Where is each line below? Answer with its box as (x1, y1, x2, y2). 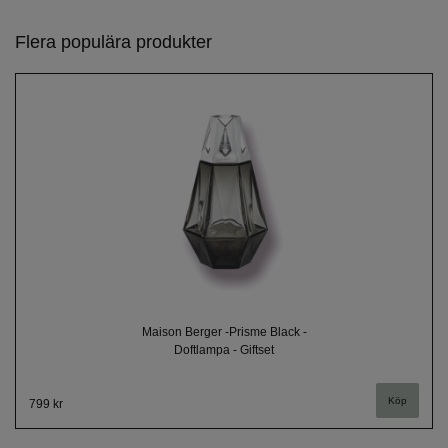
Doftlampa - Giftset (174, 343, 274, 358)
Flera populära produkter (15, 32, 212, 53)
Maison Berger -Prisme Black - (141, 325, 307, 340)
